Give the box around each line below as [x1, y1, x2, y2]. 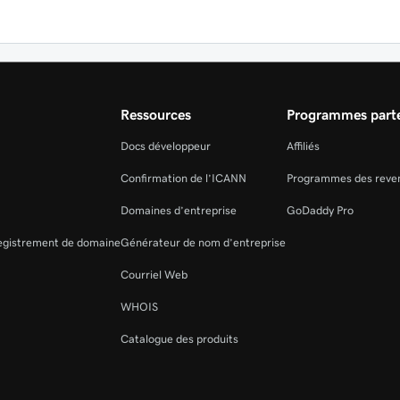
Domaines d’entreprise [121, 204, 237, 216]
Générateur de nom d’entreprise [121, 237, 287, 248]
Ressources [121, 107, 192, 121]
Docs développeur [121, 140, 212, 152]
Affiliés [286, 140, 320, 152]
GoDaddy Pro [286, 204, 354, 216]
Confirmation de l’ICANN [121, 172, 247, 184]
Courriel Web [121, 269, 188, 280]
